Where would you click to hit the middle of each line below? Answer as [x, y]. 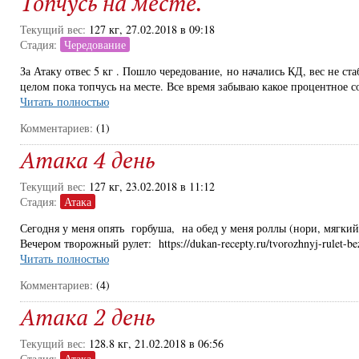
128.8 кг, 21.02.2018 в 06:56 [156, 343]
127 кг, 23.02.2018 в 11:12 [152, 186]
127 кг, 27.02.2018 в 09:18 [152, 29]
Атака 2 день [87, 317]
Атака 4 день [87, 160]
